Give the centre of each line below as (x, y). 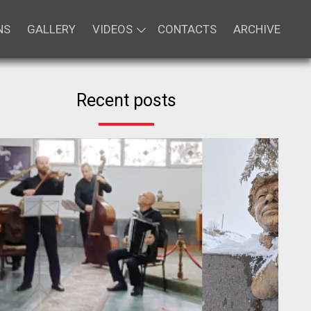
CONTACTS (187, 29)
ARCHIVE (257, 29)
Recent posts (127, 100)
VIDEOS (112, 29)
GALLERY (51, 29)
